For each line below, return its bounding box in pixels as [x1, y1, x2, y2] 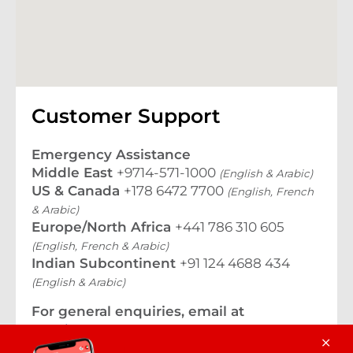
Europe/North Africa [32, 219, 175, 235]
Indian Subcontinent [32, 255, 180, 271]
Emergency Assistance [32, 147, 191, 162]
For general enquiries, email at [32, 303, 244, 319]
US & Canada [32, 183, 124, 199]
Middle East [32, 165, 117, 180]
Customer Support [32, 104, 221, 128]
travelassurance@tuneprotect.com [32, 321, 264, 337]
